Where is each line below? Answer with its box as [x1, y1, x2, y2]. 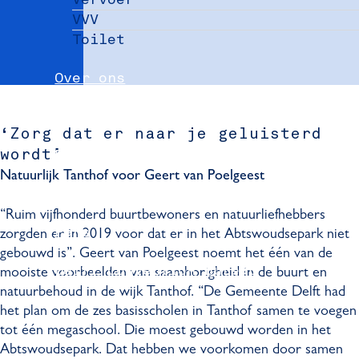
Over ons [54, 71, 126, 86]
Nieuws [54, 109, 108, 124]
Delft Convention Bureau [54, 263, 258, 278]
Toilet [72, 32, 126, 47]
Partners [54, 147, 126, 163]
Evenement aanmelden [54, 186, 223, 201]
